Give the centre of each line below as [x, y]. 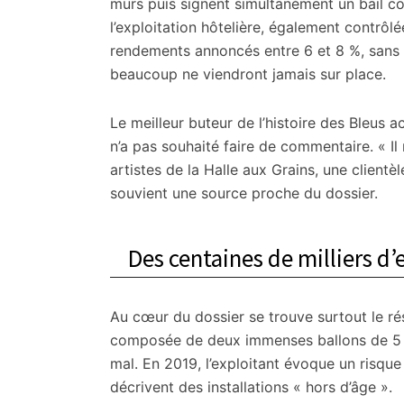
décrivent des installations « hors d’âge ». [251, 387]
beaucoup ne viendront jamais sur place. [248, 74]
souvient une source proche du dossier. [244, 193]
